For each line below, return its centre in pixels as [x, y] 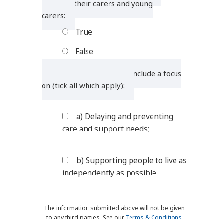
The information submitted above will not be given [114, 208]
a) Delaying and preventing [125, 116]
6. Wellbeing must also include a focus [117, 73]
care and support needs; [106, 128]
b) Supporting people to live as [132, 160]
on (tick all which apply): [83, 85]
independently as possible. [110, 172]
